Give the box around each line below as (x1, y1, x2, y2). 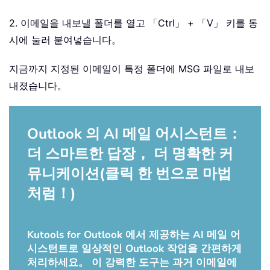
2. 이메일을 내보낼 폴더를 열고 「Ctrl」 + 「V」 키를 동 (9, 17, 258, 30)
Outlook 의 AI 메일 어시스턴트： (27, 124, 242, 144)
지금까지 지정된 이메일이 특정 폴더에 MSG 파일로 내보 (9, 63, 254, 75)
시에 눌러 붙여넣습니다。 (9, 34, 121, 46)
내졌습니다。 (9, 80, 67, 92)
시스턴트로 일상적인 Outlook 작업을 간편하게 (27, 242, 242, 256)
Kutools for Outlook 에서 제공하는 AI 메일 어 (27, 228, 240, 242)
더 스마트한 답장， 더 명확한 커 (27, 144, 233, 164)
